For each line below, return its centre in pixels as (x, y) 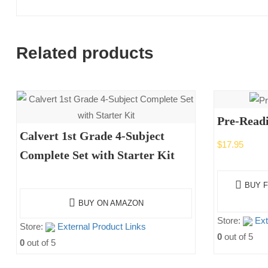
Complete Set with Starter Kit (97, 155)
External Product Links (102, 227)
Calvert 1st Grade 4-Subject (92, 136)
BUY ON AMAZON (111, 203)
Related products (85, 53)
